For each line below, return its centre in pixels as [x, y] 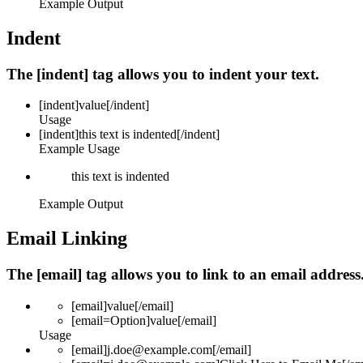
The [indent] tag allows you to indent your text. [163, 74]
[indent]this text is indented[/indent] [129, 135]
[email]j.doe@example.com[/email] [161, 349]
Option [128, 320]
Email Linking [67, 239]
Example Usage [79, 149]
